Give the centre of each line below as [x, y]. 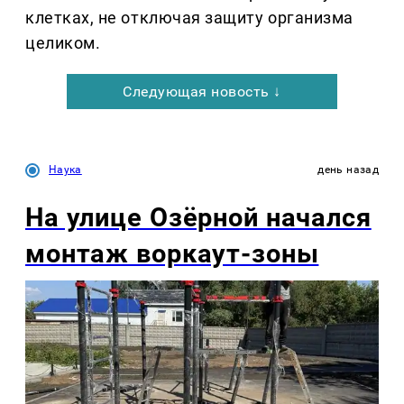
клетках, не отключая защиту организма [189, 18]
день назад [348, 170]
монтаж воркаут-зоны [172, 254]
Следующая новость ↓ [202, 92]
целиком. [63, 43]
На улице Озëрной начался [198, 218]
